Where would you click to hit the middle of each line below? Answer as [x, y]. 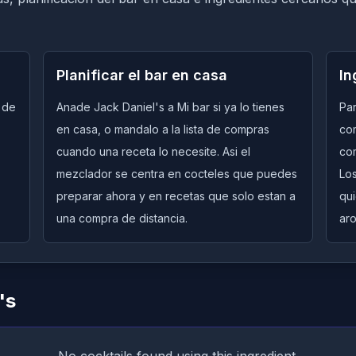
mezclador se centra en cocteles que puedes [176, 174]
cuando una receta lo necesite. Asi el [153, 151]
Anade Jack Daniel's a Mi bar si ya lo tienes [170, 107]
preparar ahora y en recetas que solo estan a [176, 196]
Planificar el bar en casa [141, 75]
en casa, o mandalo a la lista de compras [163, 129]
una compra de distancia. [122, 218]
